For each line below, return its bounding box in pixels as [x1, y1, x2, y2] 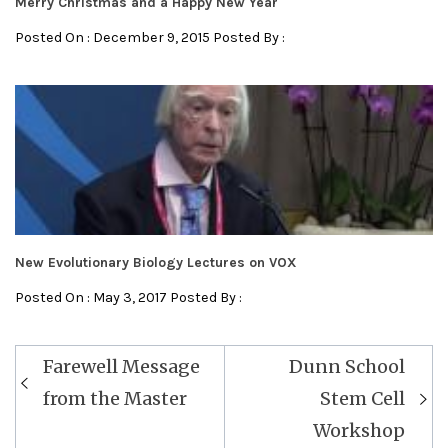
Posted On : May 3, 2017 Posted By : [15, 288, 242, 306]
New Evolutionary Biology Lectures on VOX [15, 253, 297, 271]
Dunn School [289, 354, 405, 378]
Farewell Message [43, 354, 200, 378]
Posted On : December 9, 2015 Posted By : [15, 28, 285, 46]
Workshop [313, 418, 405, 442]
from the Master [43, 386, 187, 410]
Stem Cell [320, 386, 405, 410]
